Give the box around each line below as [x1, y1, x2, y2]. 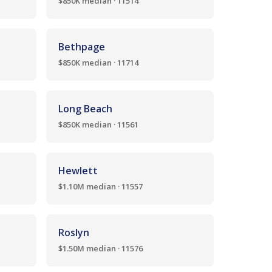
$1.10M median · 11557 [58, 181, 143, 192]
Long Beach [58, 102, 112, 115]
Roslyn [58, 226, 89, 239]
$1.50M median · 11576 [58, 243, 143, 254]
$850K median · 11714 [58, 57, 138, 68]
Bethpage [58, 40, 105, 53]
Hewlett [58, 164, 98, 177]
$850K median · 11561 [58, 119, 138, 130]
